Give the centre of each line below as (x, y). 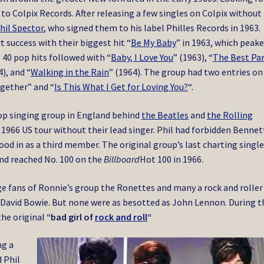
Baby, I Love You (142, 57)
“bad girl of (70, 217)
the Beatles (165, 115)
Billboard (122, 159)
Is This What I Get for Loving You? (121, 87)
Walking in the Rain (70, 72)
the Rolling (230, 115)
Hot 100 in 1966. (172, 159)
